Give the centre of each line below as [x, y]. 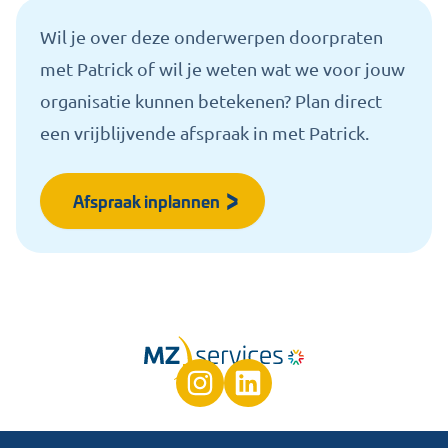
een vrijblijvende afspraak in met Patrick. [204, 132]
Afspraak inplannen [146, 200]
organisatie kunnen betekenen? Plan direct [211, 100]
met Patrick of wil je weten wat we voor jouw [222, 68]
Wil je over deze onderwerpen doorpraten [211, 36]
